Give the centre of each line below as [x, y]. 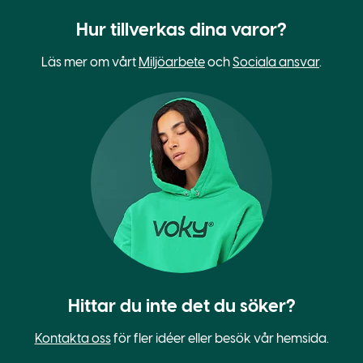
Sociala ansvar [276, 62]
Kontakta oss [73, 338]
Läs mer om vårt [90, 62]
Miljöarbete [172, 62]
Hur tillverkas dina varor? [181, 29]
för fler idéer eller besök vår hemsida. [220, 338]
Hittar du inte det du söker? [181, 305]
